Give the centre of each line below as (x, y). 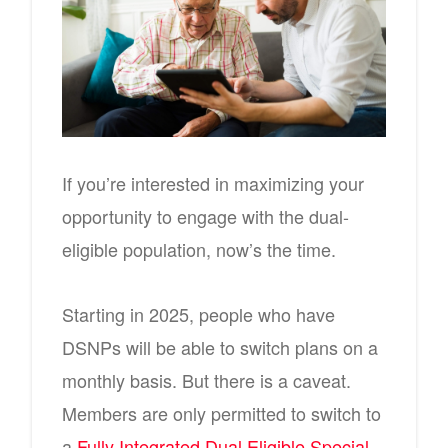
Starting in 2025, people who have (198, 314)
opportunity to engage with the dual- (205, 216)
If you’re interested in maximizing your (213, 183)
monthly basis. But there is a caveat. (206, 380)
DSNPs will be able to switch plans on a (220, 347)
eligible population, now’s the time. (199, 249)
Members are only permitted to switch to (221, 413)
